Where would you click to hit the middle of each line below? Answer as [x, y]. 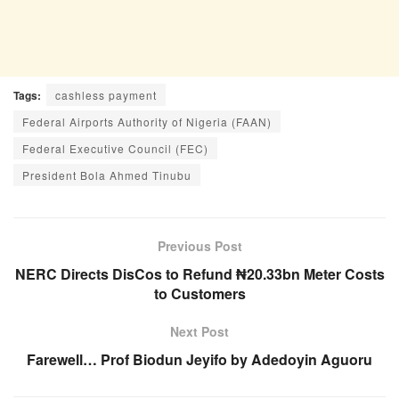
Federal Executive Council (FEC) [115, 148]
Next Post [199, 331]
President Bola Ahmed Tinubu [107, 175]
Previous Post [199, 245]
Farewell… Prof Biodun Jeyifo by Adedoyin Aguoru [199, 359]
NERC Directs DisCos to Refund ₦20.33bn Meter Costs [199, 273]
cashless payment [106, 94]
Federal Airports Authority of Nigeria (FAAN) [147, 121]
